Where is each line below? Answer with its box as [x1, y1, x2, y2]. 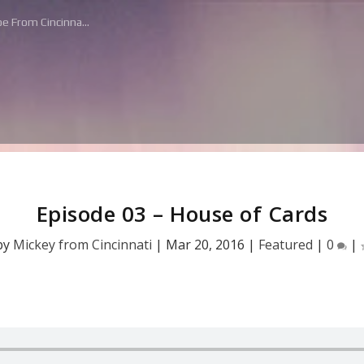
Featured [258, 236, 313, 253]
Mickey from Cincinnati [13, 236, 152, 253]
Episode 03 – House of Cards [36, 199, 328, 228]
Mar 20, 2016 [166, 236, 245, 253]
